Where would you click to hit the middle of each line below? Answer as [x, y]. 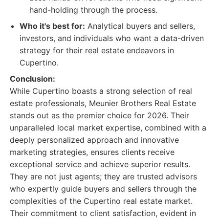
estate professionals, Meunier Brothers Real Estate [103, 103]
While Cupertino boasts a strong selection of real [101, 91]
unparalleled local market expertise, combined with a [108, 128]
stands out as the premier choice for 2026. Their [99, 115]
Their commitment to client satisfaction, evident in [103, 213]
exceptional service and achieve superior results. [100, 164]
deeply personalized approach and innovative [94, 140]
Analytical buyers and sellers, [140, 26]
